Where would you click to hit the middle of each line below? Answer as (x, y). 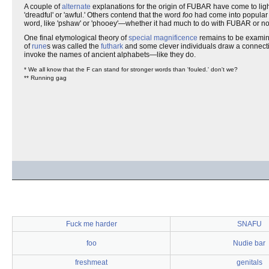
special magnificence (163, 38)
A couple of (43, 7)
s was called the (74, 46)
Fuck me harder (91, 224)
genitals (249, 262)
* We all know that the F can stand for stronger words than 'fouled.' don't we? (131, 69)
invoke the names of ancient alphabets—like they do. (110, 55)
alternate (76, 7)
